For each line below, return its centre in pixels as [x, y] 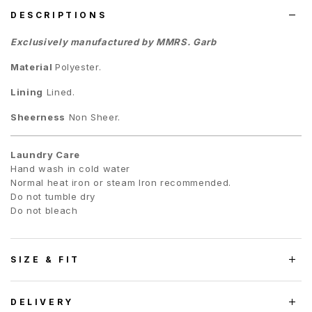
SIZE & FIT [45, 259]
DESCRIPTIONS [59, 15]
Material [33, 67]
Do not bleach [44, 210]
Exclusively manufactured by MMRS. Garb [114, 41]
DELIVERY [42, 302]
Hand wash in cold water [70, 168]
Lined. [59, 92]
